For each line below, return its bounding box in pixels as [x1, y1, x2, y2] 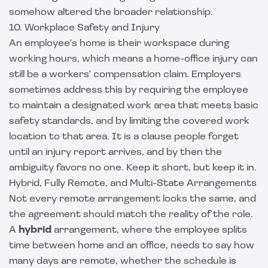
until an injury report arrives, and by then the [9, 148, 222, 157]
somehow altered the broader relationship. [9, 8, 213, 17]
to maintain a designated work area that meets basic [9, 101, 258, 111]
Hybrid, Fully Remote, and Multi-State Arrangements [9, 179, 257, 188]
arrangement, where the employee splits [51, 226, 247, 235]
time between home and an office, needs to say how [9, 241, 254, 251]
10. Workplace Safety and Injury [9, 23, 160, 33]
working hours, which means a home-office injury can [9, 54, 258, 64]
